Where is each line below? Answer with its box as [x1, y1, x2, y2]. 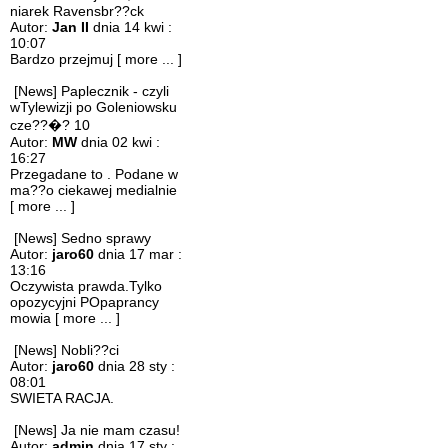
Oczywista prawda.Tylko [10, 278, 162, 294]
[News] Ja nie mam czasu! [14, 422, 180, 438]
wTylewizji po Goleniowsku [10, 99, 177, 115]
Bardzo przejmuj [10, 51, 117, 67]
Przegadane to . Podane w [10, 166, 178, 182]
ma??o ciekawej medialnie [10, 182, 177, 198]
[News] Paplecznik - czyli [14, 83, 169, 99]
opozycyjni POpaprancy [10, 294, 159, 310]
